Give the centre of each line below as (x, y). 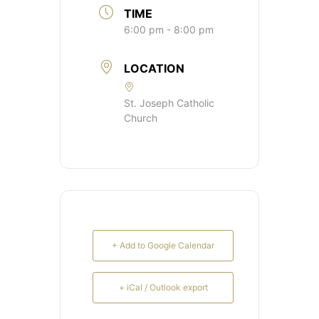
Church (141, 117)
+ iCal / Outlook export (163, 287)
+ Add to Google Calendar (163, 245)
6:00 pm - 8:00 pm (169, 29)
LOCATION (154, 68)
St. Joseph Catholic (169, 103)
